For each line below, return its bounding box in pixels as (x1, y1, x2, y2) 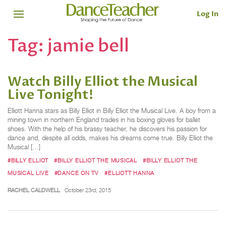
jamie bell (47, 33, 129, 58)
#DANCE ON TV (54, 169, 99, 177)
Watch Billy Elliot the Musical (8, 73, 198, 91)
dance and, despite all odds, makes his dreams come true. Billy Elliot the (8, 134, 213, 142)
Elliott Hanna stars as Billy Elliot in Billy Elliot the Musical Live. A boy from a (8, 107, 216, 115)
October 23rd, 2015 (64, 186, 111, 194)
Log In (197, 9, 218, 19)
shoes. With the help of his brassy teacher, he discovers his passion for (8, 125, 207, 133)
